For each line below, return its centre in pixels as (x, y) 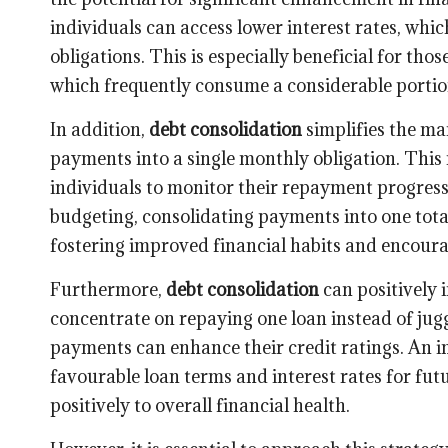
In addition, (99, 129)
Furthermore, (108, 289)
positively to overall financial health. (200, 405)
